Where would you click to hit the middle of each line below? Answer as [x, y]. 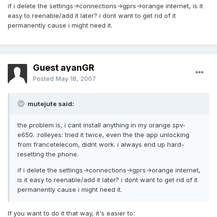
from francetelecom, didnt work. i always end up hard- [101, 145]
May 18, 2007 [76, 79]
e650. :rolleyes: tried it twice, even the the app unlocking [103, 135]
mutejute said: [50, 104]
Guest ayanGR [64, 68]
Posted [44, 79]
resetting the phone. [48, 154]
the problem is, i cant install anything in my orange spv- [101, 125]
